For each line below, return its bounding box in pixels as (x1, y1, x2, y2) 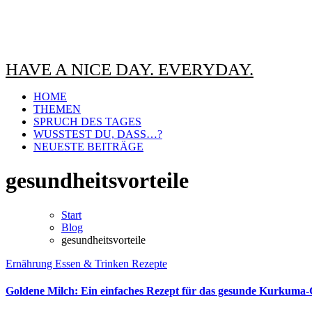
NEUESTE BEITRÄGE (33, 141, 143, 153)
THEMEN (33, 103, 81, 115)
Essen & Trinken (55, 257, 132, 270)
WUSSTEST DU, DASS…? (33, 128, 162, 140)
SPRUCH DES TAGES (33, 116, 141, 127)
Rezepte (132, 257, 167, 270)
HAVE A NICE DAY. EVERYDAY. (6, 60, 253, 79)
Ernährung (6, 257, 55, 270)
